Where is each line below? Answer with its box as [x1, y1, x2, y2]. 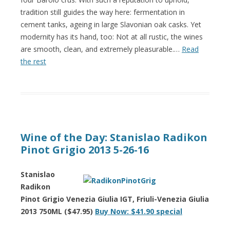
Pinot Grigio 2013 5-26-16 [21, 142, 149, 157]
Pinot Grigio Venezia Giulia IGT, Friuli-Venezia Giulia [21, 194, 209, 204]
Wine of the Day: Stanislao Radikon [21, 130, 207, 144]
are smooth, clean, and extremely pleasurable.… [21, 44, 182, 54]
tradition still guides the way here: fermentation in [21, 7, 185, 17]
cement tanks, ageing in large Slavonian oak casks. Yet [21, 19, 201, 29]
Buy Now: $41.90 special [95, 206, 182, 216]
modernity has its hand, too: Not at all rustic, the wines [21, 31, 203, 42]
